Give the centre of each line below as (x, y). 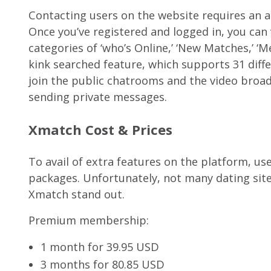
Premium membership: (89, 220)
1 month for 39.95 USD (100, 247)
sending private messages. (98, 97)
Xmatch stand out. (77, 194)
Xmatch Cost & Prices (100, 130)
